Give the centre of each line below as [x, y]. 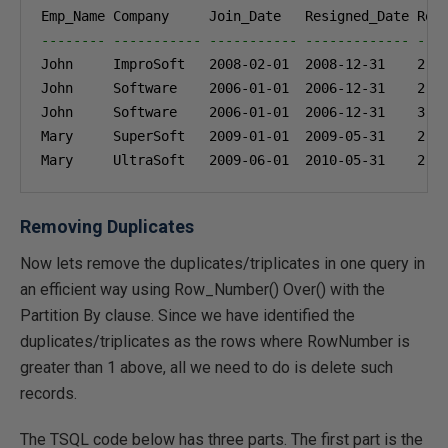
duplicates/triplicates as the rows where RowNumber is [215, 341]
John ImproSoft [125, 64]
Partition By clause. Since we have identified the [187, 315]
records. [48, 393]
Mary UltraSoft [125, 160]
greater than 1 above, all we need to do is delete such [206, 367]
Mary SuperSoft [125, 136]
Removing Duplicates [107, 226]
